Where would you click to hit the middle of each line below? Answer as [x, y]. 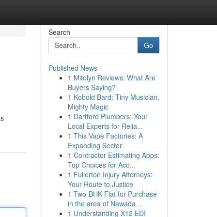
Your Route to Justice [100, 184]
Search [59, 32]
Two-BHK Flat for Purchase [115, 194]
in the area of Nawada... [104, 203]
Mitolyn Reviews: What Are [114, 77]
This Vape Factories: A [108, 136]
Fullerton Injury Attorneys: [113, 174]
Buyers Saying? [92, 87]
